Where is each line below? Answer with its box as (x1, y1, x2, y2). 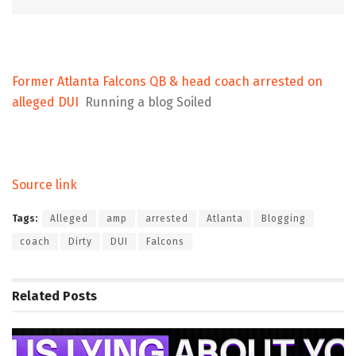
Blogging (261, 212, 306, 224)
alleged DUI (12, 94, 79, 110)
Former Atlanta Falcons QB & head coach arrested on (12, 73, 323, 89)
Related (12, 288, 60, 304)
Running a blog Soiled (85, 94, 212, 110)
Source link (12, 176, 77, 192)
